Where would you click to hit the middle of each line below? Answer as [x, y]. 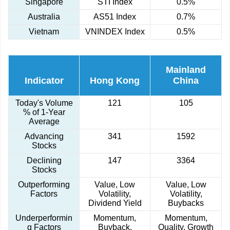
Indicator [44, 81]
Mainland [186, 70]
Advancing [44, 137]
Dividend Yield [115, 203]
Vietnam [44, 32]
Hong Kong [115, 81]
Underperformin [44, 218]
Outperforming [44, 185]
